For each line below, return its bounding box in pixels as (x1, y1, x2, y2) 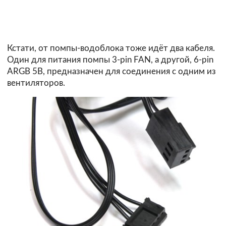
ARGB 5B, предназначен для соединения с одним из (7, 67, 216, 76)
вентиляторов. (7, 78, 65, 87)
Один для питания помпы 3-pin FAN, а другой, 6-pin (7, 55, 213, 64)
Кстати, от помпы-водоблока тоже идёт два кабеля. (7, 43, 215, 52)
